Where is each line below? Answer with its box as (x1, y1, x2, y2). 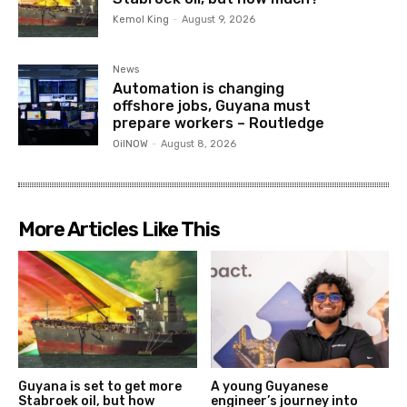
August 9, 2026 (182, 13, 256, 25)
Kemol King (113, 13, 170, 25)
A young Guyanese (210, 379, 328, 395)
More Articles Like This (18, 216, 220, 242)
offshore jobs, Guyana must (113, 97, 312, 115)
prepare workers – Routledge (113, 114, 325, 133)
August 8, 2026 (161, 138, 237, 151)
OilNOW (113, 138, 149, 151)
